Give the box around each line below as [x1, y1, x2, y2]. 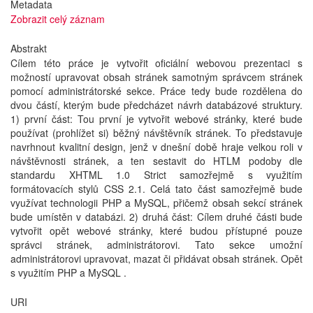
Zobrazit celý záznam [10, 12, 105, 26]
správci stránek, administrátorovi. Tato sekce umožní [10, 238, 303, 252]
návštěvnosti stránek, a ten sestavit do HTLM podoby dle [10, 154, 303, 168]
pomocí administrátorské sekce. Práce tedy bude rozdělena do [10, 84, 303, 98]
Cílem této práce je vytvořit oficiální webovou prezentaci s [10, 56, 303, 70]
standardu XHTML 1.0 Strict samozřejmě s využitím [10, 168, 303, 182]
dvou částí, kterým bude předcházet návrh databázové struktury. [10, 98, 303, 112]
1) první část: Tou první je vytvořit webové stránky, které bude [10, 112, 303, 126]
